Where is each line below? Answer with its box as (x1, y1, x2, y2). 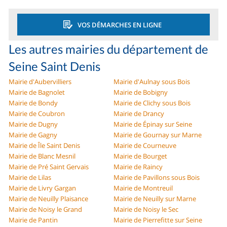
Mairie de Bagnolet (9, 88, 65, 97)
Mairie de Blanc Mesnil (9, 152, 76, 161)
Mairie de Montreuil (113, 183, 173, 193)
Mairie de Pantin (9, 215, 58, 225)
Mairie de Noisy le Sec (113, 205, 178, 214)
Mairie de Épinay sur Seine (113, 120, 192, 129)
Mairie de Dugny (9, 120, 58, 129)
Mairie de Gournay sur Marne (113, 130, 202, 140)
